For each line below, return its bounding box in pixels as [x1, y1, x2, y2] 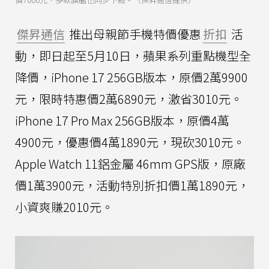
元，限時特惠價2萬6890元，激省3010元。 [15, 89, 243, 107]
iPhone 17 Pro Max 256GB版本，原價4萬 [15, 111, 229, 129]
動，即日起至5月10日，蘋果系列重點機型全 [15, 46, 251, 64]
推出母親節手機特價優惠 [67, 25, 201, 43]
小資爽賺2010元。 [15, 198, 113, 216]
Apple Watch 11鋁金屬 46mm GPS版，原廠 [15, 154, 246, 172]
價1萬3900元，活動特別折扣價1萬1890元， [15, 176, 249, 194]
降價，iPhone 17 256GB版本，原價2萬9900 [15, 68, 248, 86]
